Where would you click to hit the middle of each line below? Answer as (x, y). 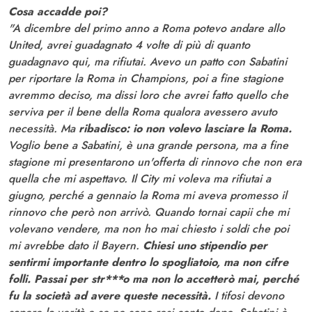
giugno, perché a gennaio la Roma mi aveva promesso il (148, 195)
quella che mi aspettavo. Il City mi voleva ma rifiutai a (140, 178)
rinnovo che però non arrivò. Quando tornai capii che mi (149, 212)
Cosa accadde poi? (58, 11)
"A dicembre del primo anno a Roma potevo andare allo (147, 28)
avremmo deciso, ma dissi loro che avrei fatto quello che (148, 95)
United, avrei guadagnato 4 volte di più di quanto (129, 45)
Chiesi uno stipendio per (205, 245)
